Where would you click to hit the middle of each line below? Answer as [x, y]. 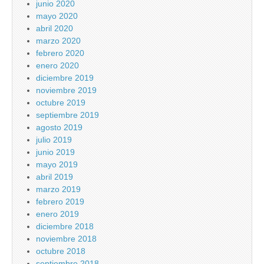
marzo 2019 [58, 189]
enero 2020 [57, 66]
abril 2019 [55, 177]
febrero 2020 [60, 53]
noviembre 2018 [66, 239]
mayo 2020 [57, 16]
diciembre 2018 [65, 227]
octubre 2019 [61, 103]
